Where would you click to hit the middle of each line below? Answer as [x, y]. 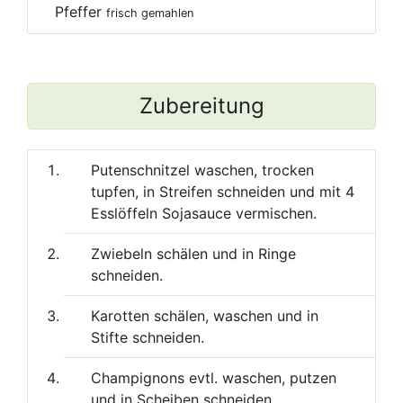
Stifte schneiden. [148, 338]
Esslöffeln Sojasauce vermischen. [204, 214]
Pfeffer [81, 11]
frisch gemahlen [150, 13]
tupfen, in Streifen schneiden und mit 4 [223, 192]
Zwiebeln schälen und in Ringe [193, 254]
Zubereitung [201, 105]
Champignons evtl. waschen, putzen [214, 378]
